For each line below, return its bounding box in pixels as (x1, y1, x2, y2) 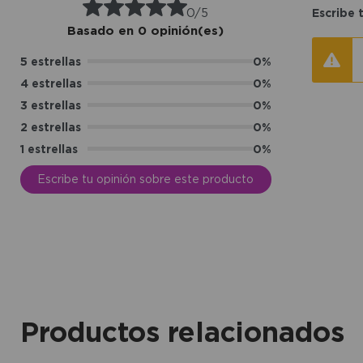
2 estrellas (19, 120, 81, 133)
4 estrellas (19, 76, 82, 89)
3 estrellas (19, 98, 81, 111)
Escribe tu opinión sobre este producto (37, 173, 254, 185)
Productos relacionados (19, 315, 344, 347)
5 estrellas (19, 54, 81, 67)
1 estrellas (19, 142, 78, 155)
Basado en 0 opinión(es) (67, 23, 224, 37)
